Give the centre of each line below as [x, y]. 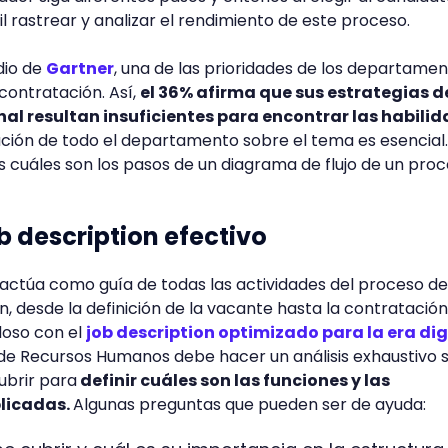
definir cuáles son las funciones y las [233, 380]
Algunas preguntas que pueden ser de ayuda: [249, 404]
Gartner [80, 68]
